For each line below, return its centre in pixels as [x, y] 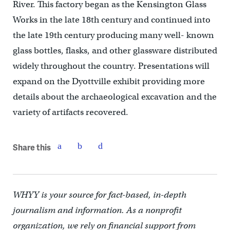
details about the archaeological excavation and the [114, 97]
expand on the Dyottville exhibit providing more [109, 81]
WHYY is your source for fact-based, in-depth [99, 195]
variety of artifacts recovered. [70, 112]
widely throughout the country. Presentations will [111, 66]
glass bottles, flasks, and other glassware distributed [115, 50]
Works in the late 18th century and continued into [111, 20]
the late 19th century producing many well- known [113, 35]
